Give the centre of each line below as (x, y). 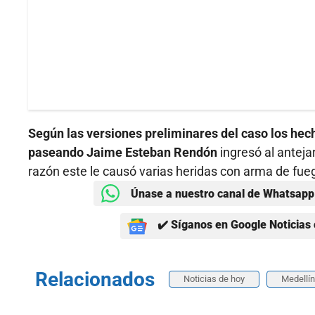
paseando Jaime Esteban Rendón (123, 153)
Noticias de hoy (214, 279)
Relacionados (95, 280)
